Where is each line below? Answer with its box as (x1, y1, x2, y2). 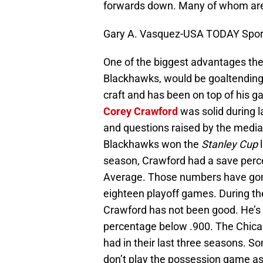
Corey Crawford (103, 105, 178, 118)
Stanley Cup (201, 138, 258, 151)
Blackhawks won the (103, 138, 201, 151)
